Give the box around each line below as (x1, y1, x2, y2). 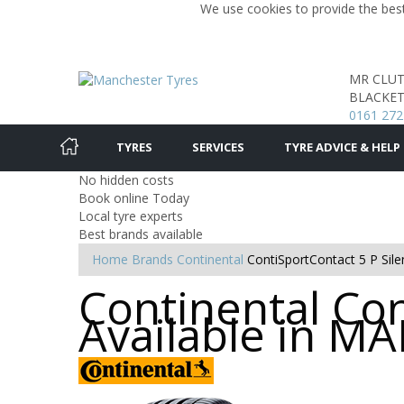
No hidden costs (78, 171, 174, 188)
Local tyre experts (78, 207, 183, 225)
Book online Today (78, 189, 189, 207)
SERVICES (192, 139, 244, 155)
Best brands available (78, 225, 203, 243)
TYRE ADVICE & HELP (284, 139, 400, 155)
